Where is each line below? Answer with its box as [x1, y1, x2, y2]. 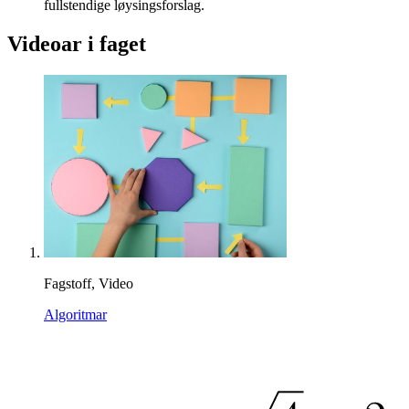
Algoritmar [44, 307, 107, 323]
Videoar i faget [7, 32, 146, 57]
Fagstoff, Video [44, 276, 133, 292]
